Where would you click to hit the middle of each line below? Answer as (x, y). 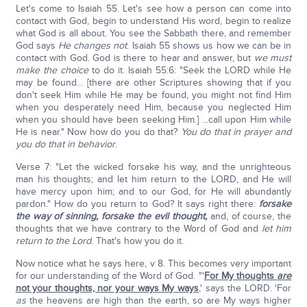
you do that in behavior (65, 144)
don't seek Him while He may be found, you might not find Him (153, 95)
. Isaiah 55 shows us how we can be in (209, 46)
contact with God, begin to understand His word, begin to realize (153, 21)
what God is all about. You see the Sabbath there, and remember (153, 33)
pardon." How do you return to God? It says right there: (137, 204)
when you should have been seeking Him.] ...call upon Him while (153, 120)
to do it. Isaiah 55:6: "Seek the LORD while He (190, 70)
